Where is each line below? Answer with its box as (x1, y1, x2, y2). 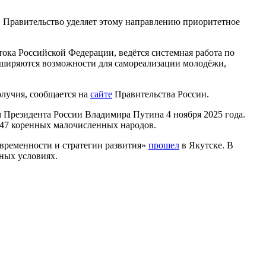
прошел (148, 140, 179, 150)
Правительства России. (112, 88, 209, 99)
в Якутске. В (179, 140, 233, 150)
